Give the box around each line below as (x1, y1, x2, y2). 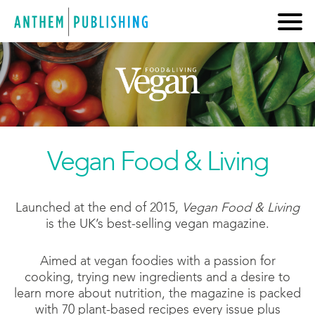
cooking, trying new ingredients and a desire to (25, 271, 290, 284)
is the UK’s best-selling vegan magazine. (46, 218, 269, 231)
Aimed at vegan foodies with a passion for (39, 255, 276, 268)
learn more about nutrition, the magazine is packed (14, 288, 301, 300)
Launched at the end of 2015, (15, 202, 182, 214)
